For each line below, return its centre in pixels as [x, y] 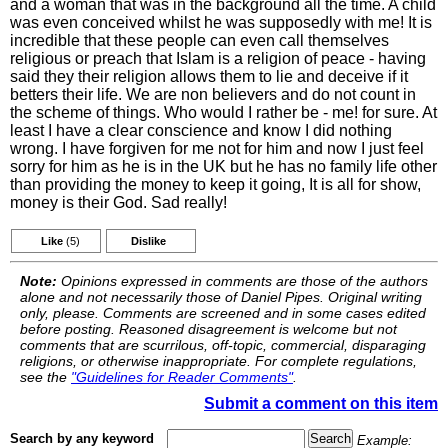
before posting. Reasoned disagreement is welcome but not [208, 329]
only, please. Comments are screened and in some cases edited [223, 313]
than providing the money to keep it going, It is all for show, [215, 184]
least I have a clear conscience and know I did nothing [201, 130]
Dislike [148, 241]
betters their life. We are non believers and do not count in [213, 94]
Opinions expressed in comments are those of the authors [242, 281]
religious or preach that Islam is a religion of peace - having [218, 58]
